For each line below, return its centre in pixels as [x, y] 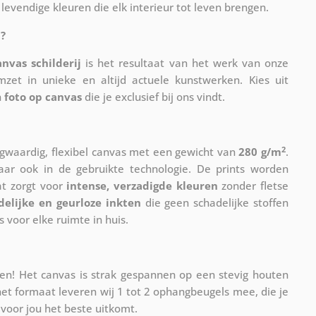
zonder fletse [253, 186]
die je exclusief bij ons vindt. [153, 97]
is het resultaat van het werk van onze [185, 63]
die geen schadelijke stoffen [215, 203]
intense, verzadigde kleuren [142, 186]
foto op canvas [43, 97]
